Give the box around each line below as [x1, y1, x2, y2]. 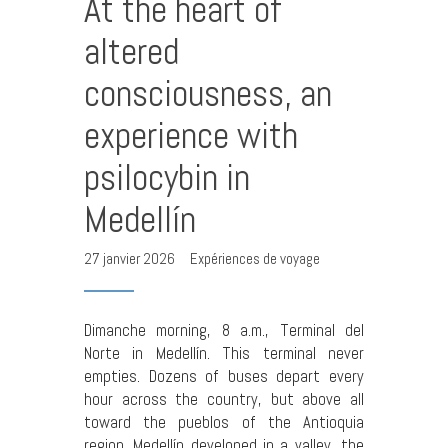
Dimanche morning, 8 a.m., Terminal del [84, 319, 364, 341]
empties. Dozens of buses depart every [84, 365, 364, 387]
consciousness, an [84, 70, 332, 118]
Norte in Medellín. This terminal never [84, 342, 364, 364]
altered [84, 28, 179, 76]
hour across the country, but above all [84, 388, 364, 410]
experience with [84, 112, 298, 160]
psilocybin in [84, 154, 250, 202]
